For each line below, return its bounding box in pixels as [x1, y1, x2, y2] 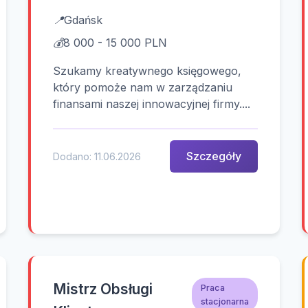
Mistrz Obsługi [53, 280, 153, 298]
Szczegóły [186, 149, 241, 164]
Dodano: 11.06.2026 [53, 151, 142, 163]
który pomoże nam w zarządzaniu [53, 80, 233, 94]
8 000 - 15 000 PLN [63, 36, 168, 49]
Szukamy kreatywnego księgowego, [53, 64, 242, 78]
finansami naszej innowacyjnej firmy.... [53, 97, 251, 111]
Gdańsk [64, 13, 103, 27]
